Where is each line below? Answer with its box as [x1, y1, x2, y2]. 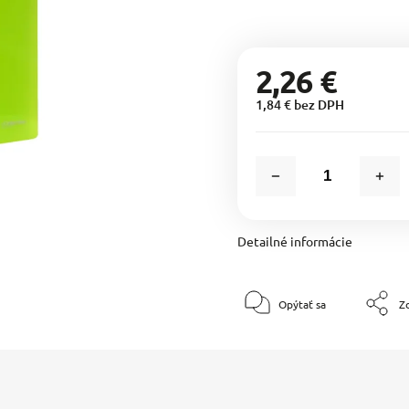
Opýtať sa [278, 297, 326, 311]
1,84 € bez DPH [255, 96, 344, 113]
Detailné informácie [236, 233, 352, 249]
